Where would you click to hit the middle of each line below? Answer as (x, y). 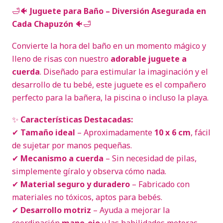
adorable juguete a (149, 59)
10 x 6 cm (172, 132)
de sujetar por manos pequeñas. (72, 145)
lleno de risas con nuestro (61, 59)
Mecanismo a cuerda (62, 158)
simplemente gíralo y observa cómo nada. (89, 171)
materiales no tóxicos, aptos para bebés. (87, 197)
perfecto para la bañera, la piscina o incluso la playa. (110, 98)
